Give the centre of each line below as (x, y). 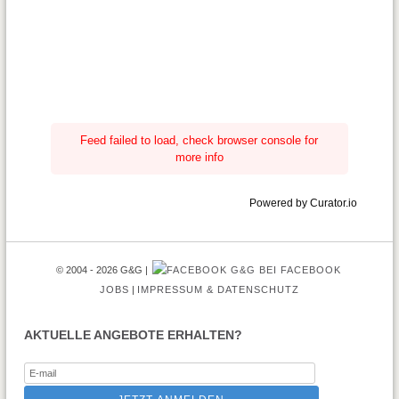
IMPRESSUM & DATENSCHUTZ (218, 290)
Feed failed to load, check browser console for (199, 141)
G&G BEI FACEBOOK (284, 270)
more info (199, 158)
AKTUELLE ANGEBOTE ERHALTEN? (133, 335)
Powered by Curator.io (304, 203)
